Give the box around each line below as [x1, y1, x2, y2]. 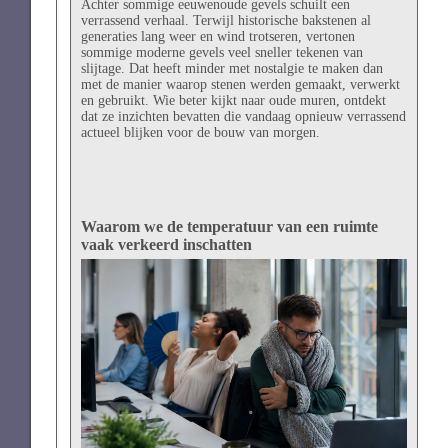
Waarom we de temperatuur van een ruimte [80, 217, 378, 235]
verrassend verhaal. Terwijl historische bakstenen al [80, 12, 371, 28]
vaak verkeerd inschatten [80, 235, 252, 253]
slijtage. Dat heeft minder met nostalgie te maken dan [80, 60, 383, 76]
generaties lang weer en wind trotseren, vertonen [80, 28, 355, 44]
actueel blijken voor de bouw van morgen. [80, 124, 320, 140]
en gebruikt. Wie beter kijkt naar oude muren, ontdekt [80, 92, 386, 108]
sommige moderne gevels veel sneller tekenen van [80, 44, 363, 60]
